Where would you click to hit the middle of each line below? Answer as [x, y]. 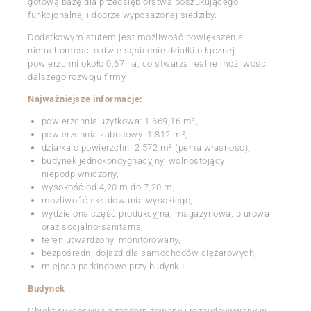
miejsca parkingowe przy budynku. [114, 266]
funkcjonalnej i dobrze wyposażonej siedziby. [122, 15]
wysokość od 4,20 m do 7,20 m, [108, 187]
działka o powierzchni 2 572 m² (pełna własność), [146, 147]
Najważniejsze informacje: [85, 99]
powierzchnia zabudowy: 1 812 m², [115, 134]
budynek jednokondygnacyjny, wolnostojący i [135, 160]
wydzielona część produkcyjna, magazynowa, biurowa [155, 213]
